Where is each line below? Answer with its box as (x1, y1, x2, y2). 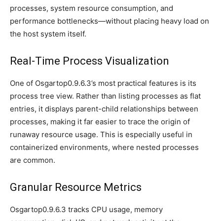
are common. (10, 155, 55, 165)
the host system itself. (10, 29, 86, 38)
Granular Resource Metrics (10, 181, 142, 193)
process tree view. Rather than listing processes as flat (10, 91, 201, 101)
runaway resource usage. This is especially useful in (10, 129, 192, 139)
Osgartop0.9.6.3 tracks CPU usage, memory (10, 204, 163, 214)
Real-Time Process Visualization (10, 54, 169, 67)
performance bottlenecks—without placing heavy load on (10, 16, 209, 26)
